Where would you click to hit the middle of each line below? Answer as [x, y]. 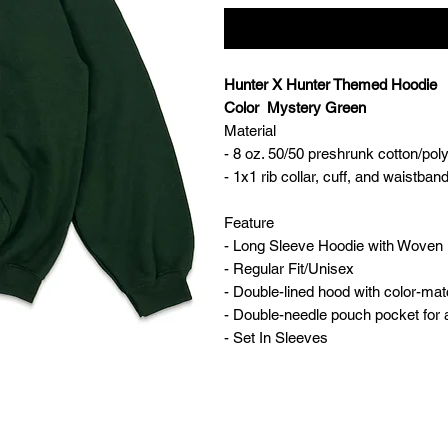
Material [250, 130]
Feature [249, 222]
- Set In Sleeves [276, 337]
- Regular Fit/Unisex [289, 268]
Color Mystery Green [295, 107]
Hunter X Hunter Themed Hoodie [330, 84]
